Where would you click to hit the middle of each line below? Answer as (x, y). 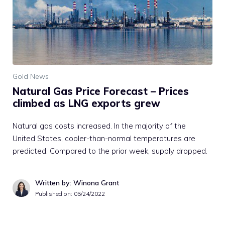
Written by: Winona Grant (77, 183)
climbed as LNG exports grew (86, 103)
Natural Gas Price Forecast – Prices (101, 91)
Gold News (31, 77)
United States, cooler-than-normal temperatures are (104, 139)
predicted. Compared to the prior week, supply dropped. (110, 151)
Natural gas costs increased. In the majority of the (99, 126)
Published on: (54, 194)
